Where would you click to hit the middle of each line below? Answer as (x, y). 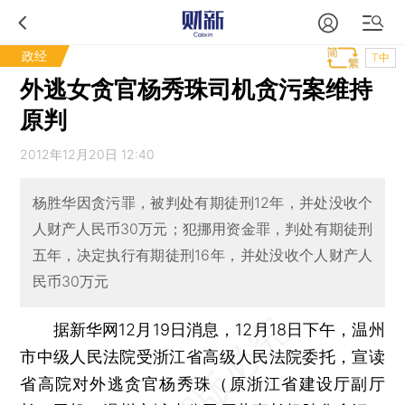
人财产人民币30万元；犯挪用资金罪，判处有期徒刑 (202, 229)
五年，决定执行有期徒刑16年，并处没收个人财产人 (202, 255)
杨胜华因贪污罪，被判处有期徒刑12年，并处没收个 (202, 203)
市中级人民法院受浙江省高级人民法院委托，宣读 (202, 356)
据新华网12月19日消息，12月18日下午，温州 (202, 329)
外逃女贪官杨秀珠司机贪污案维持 (197, 89)
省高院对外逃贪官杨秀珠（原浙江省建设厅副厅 (202, 383)
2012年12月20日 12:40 (88, 154)
